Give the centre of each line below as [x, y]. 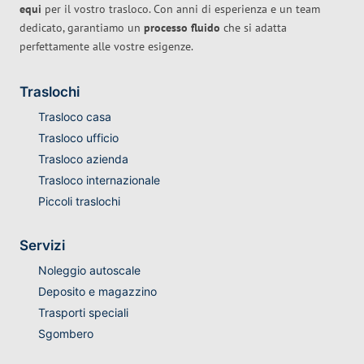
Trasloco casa [74, 117]
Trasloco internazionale [99, 180]
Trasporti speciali [83, 313]
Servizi [42, 246]
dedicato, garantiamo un [82, 28]
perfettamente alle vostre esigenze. [106, 47]
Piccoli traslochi [79, 201]
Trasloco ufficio [78, 138]
